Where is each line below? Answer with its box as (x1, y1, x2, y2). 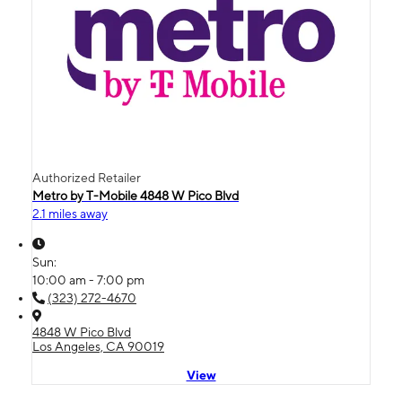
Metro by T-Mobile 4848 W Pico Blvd (32, 188, 239, 203)
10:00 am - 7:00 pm (32, 272, 144, 287)
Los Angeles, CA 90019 (32, 338, 164, 354)
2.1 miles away (32, 205, 108, 221)
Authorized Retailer (32, 170, 141, 185)
